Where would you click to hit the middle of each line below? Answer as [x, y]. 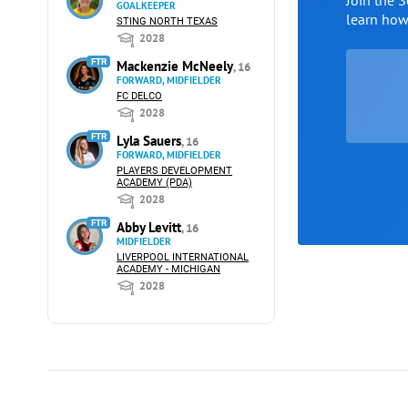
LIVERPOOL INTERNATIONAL [183, 257]
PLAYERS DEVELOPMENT [174, 171]
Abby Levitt [149, 227]
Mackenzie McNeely [175, 66]
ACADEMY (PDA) [154, 183]
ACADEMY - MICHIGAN [168, 269]
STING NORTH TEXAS [167, 21]
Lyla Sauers [149, 141]
